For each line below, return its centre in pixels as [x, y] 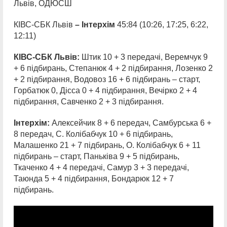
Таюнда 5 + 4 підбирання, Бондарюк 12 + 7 [94, 179]
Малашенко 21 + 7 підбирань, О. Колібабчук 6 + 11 [107, 145]
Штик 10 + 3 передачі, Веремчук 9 [145, 57]
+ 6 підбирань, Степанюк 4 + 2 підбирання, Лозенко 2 [113, 68]
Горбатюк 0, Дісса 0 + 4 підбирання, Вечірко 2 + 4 [105, 90]
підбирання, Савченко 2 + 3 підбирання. [89, 102]
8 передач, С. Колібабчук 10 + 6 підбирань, [93, 134]
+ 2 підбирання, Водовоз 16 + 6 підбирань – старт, [107, 79]
